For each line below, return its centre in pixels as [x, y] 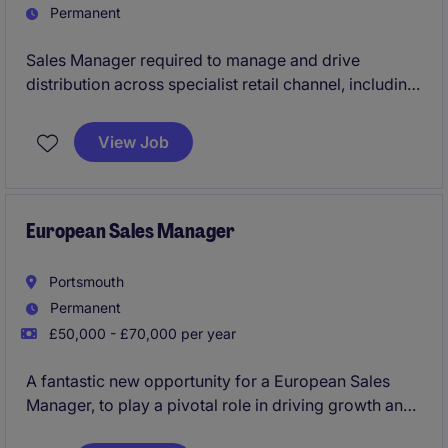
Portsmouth [84, 281]
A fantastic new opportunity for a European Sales [208, 381]
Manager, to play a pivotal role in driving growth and [219, 405]
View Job [133, 142]
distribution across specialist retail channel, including [221, 84]
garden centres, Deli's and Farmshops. [168, 108]
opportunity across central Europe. [155, 429]
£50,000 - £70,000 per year [140, 333]
